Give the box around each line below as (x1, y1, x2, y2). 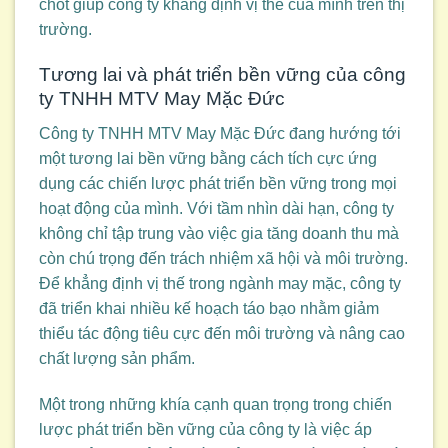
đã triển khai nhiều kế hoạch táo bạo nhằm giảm (39, 299, 379, 317)
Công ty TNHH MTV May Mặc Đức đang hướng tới (39, 124, 401, 142)
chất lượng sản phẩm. (39, 349, 195, 367)
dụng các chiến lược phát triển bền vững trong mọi (39, 174, 397, 192)
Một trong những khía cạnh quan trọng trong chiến (39, 395, 392, 413)
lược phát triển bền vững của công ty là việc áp (39, 420, 372, 438)
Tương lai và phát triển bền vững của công (39, 64, 406, 86)
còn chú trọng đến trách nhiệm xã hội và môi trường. (39, 249, 408, 267)
